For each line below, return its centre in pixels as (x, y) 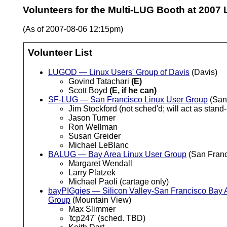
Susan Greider (94, 136)
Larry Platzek (92, 173)
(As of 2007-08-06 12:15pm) (73, 29)
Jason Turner (92, 118)
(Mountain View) (101, 200)
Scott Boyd (89, 91)
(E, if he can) (133, 91)
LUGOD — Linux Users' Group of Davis (119, 72)
